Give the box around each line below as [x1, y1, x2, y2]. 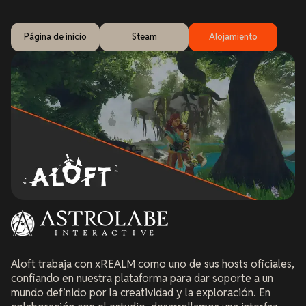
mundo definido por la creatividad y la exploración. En [11, 286, 270, 301]
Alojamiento [208, 31, 258, 43]
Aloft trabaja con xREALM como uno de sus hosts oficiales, [11, 257, 294, 272]
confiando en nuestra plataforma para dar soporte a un [11, 271, 273, 286]
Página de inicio [24, 31, 87, 43]
